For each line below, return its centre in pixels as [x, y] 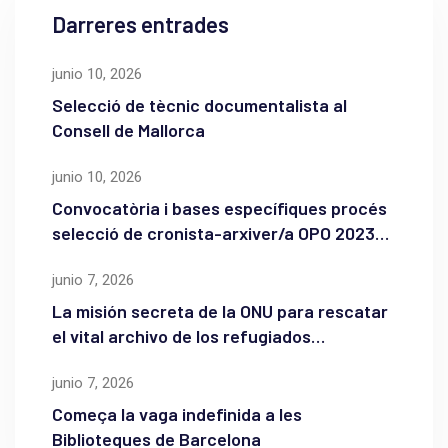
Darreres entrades [140, 23]
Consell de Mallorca [128, 129]
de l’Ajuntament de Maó [144, 257]
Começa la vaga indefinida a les [177, 413]
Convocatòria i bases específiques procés [219, 207]
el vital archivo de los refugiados [181, 335]
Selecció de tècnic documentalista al [199, 104]
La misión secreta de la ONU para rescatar [220, 310]
